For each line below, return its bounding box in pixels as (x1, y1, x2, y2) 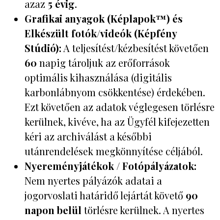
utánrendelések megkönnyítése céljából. (25, 144, 203, 158)
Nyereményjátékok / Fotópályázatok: (25, 159, 196, 173)
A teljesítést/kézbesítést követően (61, 41, 209, 55)
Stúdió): (25, 41, 61, 55)
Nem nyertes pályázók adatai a (25, 174, 162, 188)
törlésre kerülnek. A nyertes (82, 203, 204, 217)
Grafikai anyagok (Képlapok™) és (25, 12, 183, 26)
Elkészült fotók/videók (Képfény (25, 27, 177, 40)
